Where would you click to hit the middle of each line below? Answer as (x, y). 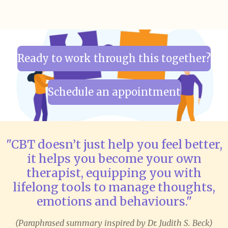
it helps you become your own (114, 159)
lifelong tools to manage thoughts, (114, 187)
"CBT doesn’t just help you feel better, (114, 145)
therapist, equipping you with (114, 173)
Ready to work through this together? (114, 59)
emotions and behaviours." (114, 202)
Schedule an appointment (114, 92)
